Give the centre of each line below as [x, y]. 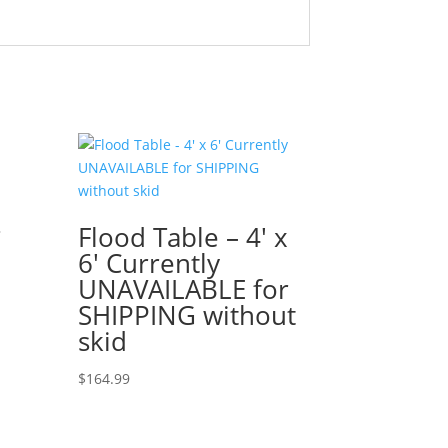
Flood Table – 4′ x [183, 237]
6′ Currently [149, 263]
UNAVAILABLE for [184, 289]
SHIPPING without [187, 315]
